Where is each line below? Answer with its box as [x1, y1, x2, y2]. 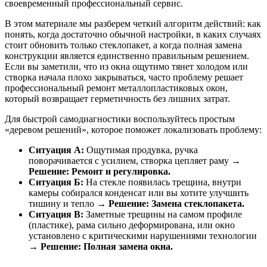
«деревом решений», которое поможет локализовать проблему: [5, 124, 262, 135]
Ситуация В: [29, 209, 83, 219]
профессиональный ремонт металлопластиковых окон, [5, 82, 228, 93]
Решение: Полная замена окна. [41, 241, 173, 252]
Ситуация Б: [29, 176, 83, 187]
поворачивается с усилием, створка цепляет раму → [29, 155, 241, 166]
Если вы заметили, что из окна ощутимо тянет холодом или [5, 61, 248, 72]
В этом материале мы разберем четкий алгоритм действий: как [5, 18, 261, 29]
